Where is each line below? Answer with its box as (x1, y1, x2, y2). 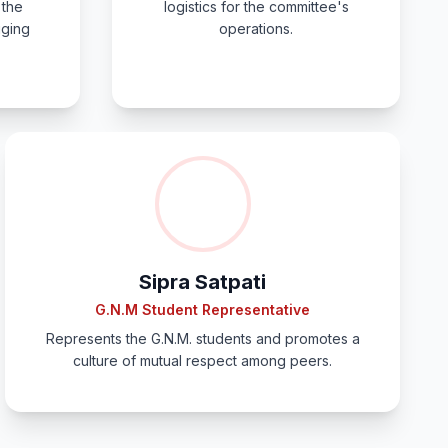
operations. (219, 20, 293, 37)
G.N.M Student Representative (95, 301, 311, 318)
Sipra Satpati (139, 270, 267, 294)
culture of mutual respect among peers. (73, 352, 333, 369)
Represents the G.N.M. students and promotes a (45, 330, 360, 347)
